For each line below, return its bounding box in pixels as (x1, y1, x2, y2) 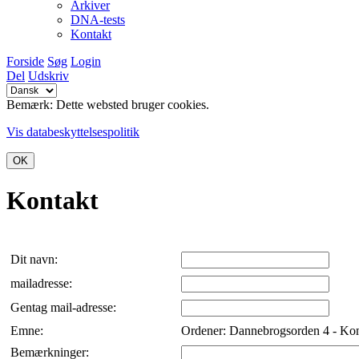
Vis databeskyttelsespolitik (6, 125, 139, 139)
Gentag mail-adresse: (10, 300, 119, 314)
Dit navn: (10, 252, 61, 266)
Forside (6, 54, 44, 68)
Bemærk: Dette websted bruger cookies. (6, 98, 209, 111)
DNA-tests (71, 13, 125, 26)
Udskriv (28, 69, 69, 83)
